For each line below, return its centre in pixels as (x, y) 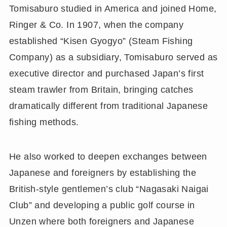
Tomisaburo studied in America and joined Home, (113, 9)
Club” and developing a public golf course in (102, 205)
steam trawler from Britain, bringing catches (101, 90)
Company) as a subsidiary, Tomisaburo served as (113, 58)
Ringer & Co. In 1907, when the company (96, 25)
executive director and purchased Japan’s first (106, 74)
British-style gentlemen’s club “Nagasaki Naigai (109, 189)
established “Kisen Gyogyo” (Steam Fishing (101, 41)
